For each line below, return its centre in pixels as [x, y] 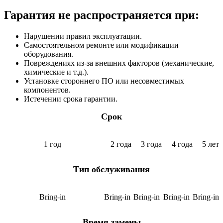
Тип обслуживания [111, 169]
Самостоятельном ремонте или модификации [101, 45]
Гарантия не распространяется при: [102, 15]
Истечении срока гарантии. [71, 99]
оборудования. [49, 54]
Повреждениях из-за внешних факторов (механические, [119, 63]
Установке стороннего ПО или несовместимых [104, 81]
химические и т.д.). [56, 72]
